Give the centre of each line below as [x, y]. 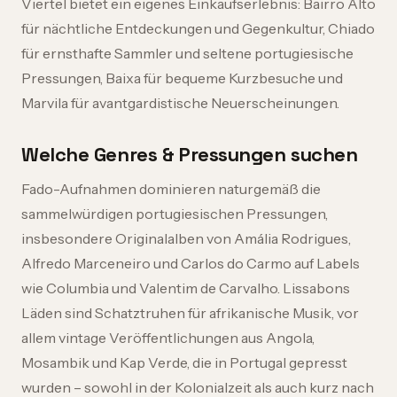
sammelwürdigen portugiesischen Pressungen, [175, 214]
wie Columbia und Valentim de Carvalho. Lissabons [186, 288]
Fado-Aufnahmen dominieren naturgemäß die [171, 189]
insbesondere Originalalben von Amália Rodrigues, [186, 238]
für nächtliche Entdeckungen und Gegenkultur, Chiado [198, 28]
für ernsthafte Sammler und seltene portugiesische [187, 53]
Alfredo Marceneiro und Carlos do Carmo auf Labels [191, 263]
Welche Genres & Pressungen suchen [190, 154]
